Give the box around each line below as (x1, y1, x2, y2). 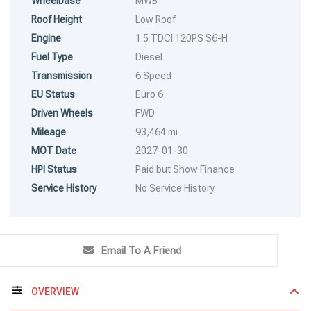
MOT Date (31, 144, 76, 156)
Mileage (31, 126, 66, 137)
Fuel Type (31, 51, 73, 62)
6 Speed (135, 69, 171, 81)
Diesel (135, 51, 162, 62)
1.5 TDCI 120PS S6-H (135, 32, 228, 44)
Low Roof (135, 13, 176, 25)
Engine (31, 32, 61, 44)
